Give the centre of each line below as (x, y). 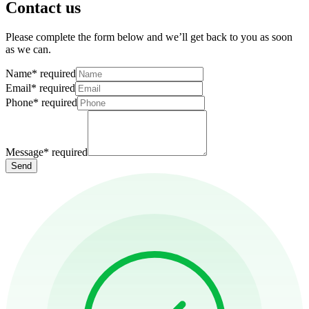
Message (24, 152)
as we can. (28, 49)
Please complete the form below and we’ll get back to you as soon (149, 37)
